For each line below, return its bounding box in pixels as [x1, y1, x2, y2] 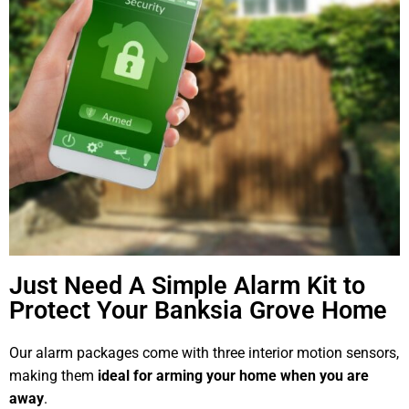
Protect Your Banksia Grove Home [9, 295, 387, 325]
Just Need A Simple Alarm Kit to [9, 270, 365, 300]
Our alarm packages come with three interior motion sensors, [9, 343, 399, 362]
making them [9, 366, 94, 384]
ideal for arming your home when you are [94, 366, 369, 384]
